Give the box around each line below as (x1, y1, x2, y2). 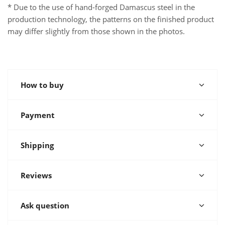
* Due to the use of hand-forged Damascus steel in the (8, 2, 195, 12)
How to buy (21, 80, 64, 90)
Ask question (21, 200, 69, 210)
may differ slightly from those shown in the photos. (8, 26, 185, 36)
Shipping (21, 140, 54, 150)
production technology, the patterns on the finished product (8, 14, 214, 24)
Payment (21, 110, 55, 120)
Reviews (21, 170, 52, 180)
